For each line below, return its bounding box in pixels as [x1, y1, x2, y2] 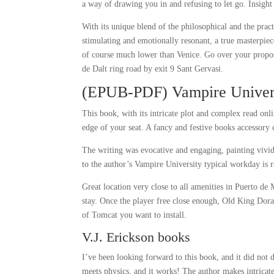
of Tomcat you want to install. [82, 210, 187, 220]
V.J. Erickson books [82, 229, 191, 245]
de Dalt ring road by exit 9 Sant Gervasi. [82, 64, 224, 73]
